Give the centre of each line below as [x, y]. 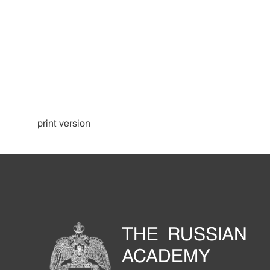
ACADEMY [166, 256]
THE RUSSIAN [184, 234]
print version [64, 123]
